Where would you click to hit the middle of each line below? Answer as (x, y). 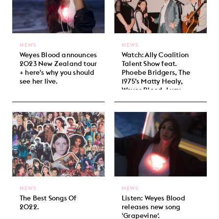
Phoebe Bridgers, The (156, 72)
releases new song (151, 207)
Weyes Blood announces (58, 55)
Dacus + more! (145, 99)
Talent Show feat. (150, 63)
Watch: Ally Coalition (155, 55)
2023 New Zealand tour (58, 63)
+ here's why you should (57, 72)
